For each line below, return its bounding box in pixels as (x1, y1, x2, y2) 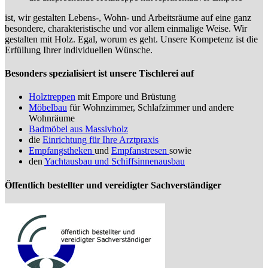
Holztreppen (29, 92, 75, 102)
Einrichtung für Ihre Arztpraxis (42, 135, 159, 145)
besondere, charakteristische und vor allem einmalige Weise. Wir (5, 23, 247, 33)
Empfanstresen (111, 145, 169, 156)
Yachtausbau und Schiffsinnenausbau (44, 156, 185, 167)
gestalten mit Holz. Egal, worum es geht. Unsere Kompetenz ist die (5, 33, 258, 44)
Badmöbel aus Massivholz (29, 124, 128, 135)
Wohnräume (29, 113, 75, 124)
